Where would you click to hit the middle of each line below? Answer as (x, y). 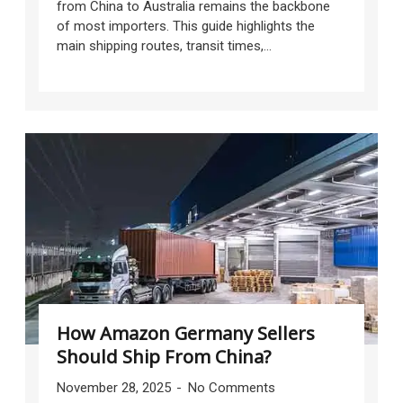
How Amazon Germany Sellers (185, 333)
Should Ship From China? (163, 356)
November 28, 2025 (115, 387)
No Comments (231, 387)
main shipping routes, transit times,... (164, 45)
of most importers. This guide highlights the (185, 26)
